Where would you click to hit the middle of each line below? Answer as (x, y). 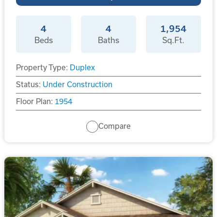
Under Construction (77, 84)
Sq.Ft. (174, 40)
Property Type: (42, 67)
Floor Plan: (34, 101)
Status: (28, 84)
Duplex (82, 67)
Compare (115, 126)
